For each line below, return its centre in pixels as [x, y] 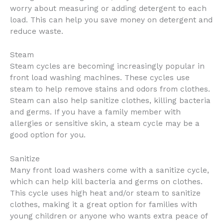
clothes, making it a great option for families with [104, 205]
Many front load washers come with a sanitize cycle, [110, 170]
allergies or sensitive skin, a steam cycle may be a [105, 124]
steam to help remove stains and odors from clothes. [110, 89]
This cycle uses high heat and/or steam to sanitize [105, 193]
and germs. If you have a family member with [95, 112]
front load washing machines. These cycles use [100, 78]
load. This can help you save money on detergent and [111, 20]
